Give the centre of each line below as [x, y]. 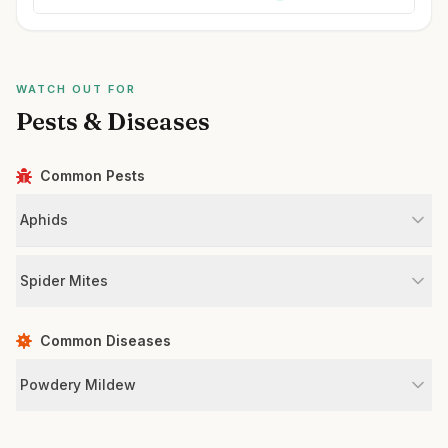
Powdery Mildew [78, 384]
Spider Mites [64, 280]
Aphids [44, 219]
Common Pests [92, 175]
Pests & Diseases [113, 121]
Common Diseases [105, 340]
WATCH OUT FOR [76, 89]
